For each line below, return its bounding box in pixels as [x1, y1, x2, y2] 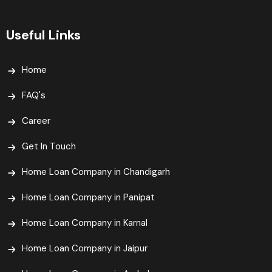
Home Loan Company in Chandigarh [22, 166, 170, 178]
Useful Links [6, 26, 81, 44]
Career [22, 115, 50, 127]
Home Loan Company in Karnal [22, 217, 148, 229]
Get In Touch [22, 140, 76, 153]
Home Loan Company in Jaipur [22, 242, 148, 255]
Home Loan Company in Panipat [22, 191, 155, 204]
